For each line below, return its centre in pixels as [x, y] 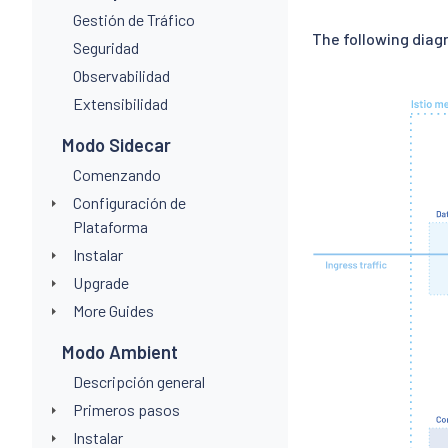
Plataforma [110, 226]
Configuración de [129, 202]
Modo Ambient [120, 351]
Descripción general [138, 381]
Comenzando [116, 174]
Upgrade [100, 282]
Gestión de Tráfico [133, 19]
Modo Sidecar [117, 144]
